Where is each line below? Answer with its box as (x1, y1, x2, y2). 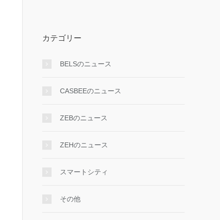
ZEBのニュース (60, 114, 108, 122)
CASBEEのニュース (60, 87, 121, 95)
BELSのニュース (60, 60, 111, 68)
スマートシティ (60, 168, 108, 176)
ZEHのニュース (60, 141, 108, 149)
